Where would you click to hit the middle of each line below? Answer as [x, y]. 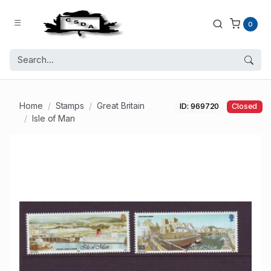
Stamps [70, 106]
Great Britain [121, 106]
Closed [244, 106]
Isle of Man [54, 119]
